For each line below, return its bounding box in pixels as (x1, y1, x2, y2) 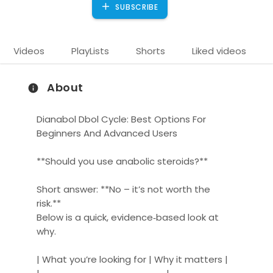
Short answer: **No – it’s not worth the (37, 182, 211, 196)
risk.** (37, 196, 62, 210)
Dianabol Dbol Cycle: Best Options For (37, 112, 207, 126)
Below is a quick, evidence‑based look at (37, 210, 219, 224)
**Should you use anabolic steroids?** (37, 154, 208, 168)
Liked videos (192, 44, 246, 57)
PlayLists (71, 44, 109, 57)
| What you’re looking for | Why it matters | (37, 252, 229, 266)
